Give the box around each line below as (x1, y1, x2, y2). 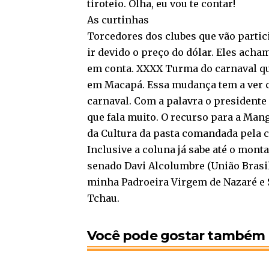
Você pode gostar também (87, 227, 265, 244)
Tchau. (87, 192, 119, 204)
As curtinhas (87, 13, 149, 26)
